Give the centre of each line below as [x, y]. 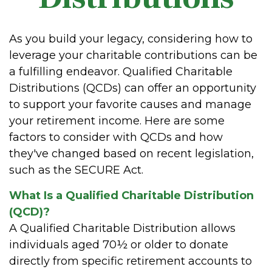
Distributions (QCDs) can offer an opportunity [133, 88]
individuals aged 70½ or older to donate [119, 244]
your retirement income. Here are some [117, 121]
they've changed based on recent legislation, [131, 153]
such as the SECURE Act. [76, 170]
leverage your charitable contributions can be [133, 55]
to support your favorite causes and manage [130, 104]
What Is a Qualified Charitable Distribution [131, 195]
